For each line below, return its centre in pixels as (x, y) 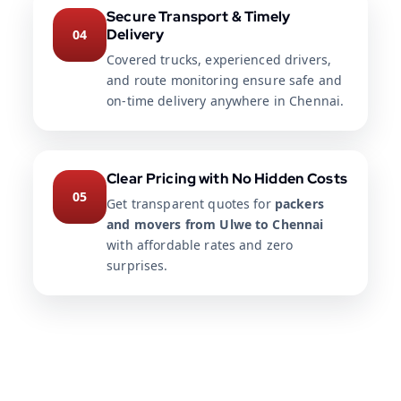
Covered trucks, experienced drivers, (219, 60)
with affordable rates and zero (200, 245)
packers (299, 204)
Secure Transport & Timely (199, 17)
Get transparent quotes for (191, 204)
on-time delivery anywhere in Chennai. (226, 101)
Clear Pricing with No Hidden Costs (227, 179)
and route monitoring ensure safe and (225, 81)
